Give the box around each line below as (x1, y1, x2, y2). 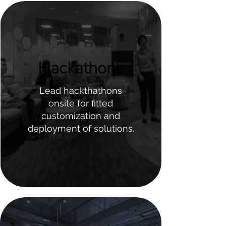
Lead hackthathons (39, 85, 122, 96)
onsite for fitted (48, 98, 113, 108)
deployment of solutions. (27, 123, 134, 134)
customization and (41, 110, 120, 121)
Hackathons (38, 57, 124, 80)
